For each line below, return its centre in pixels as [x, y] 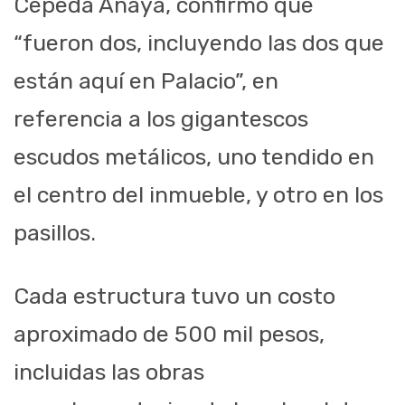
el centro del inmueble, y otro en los [198, 195]
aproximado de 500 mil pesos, [169, 334]
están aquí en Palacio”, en [146, 81]
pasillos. [55, 233]
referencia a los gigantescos [161, 119]
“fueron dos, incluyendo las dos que [199, 43]
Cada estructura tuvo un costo [174, 297]
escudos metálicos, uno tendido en [194, 157]
